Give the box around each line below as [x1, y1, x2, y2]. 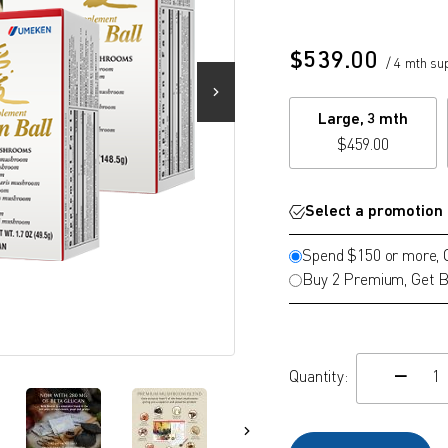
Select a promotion [305, 203, 443, 220]
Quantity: [289, 370, 348, 387]
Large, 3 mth [318, 111, 408, 128]
